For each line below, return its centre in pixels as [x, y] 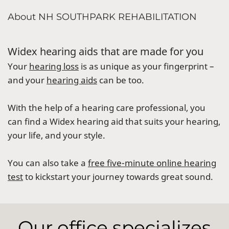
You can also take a [48, 163]
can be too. [121, 80]
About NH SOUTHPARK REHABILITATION [102, 17]
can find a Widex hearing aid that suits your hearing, [114, 121]
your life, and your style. [56, 135]
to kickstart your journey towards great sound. [118, 176]
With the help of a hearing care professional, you [107, 107]
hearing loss [54, 66]
